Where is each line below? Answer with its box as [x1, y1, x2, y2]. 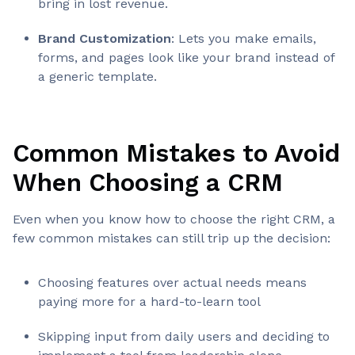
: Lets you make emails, [171, 30, 316, 46]
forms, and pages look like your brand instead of [38, 49, 334, 65]
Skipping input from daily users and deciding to [38, 328, 330, 344]
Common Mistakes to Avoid [13, 139, 340, 169]
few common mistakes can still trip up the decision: [13, 230, 330, 246]
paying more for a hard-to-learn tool [38, 293, 261, 309]
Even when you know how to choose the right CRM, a [13, 211, 335, 227]
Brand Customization [38, 30, 171, 46]
